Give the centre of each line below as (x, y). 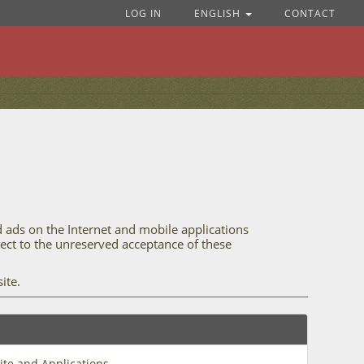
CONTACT (310, 13)
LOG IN (143, 13)
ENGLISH (219, 13)
